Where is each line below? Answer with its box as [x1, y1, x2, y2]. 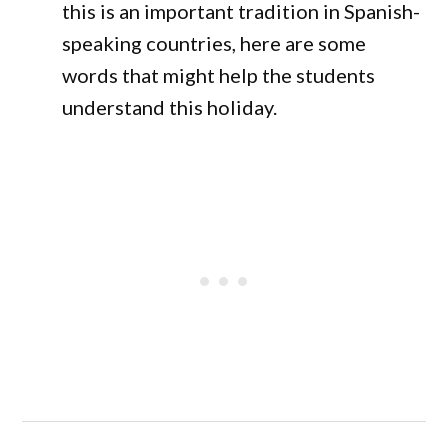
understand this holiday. [62, 95, 278, 119]
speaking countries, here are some [62, 31, 367, 55]
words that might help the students [62, 63, 376, 87]
